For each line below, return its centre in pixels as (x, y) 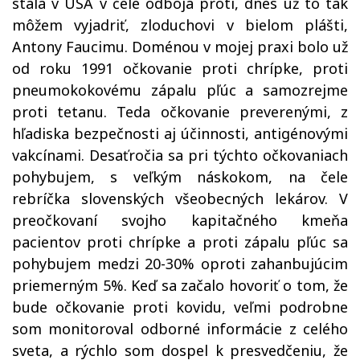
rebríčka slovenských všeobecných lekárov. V (180, 198)
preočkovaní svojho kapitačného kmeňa (180, 220)
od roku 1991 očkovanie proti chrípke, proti (180, 68)
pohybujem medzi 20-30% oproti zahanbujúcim (180, 264)
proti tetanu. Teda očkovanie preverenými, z (180, 112)
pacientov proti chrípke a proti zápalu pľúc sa (180, 242)
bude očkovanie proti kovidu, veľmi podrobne (180, 307)
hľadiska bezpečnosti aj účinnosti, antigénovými (180, 133)
